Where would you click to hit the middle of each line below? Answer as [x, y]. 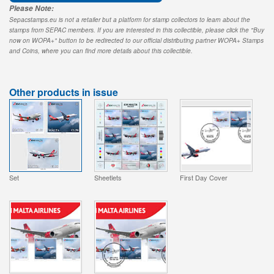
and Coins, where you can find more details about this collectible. [101, 50]
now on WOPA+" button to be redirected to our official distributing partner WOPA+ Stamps [136, 40]
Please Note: [31, 8]
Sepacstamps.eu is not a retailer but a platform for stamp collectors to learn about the [130, 19]
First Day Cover [203, 178]
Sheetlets [108, 178]
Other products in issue [64, 92]
